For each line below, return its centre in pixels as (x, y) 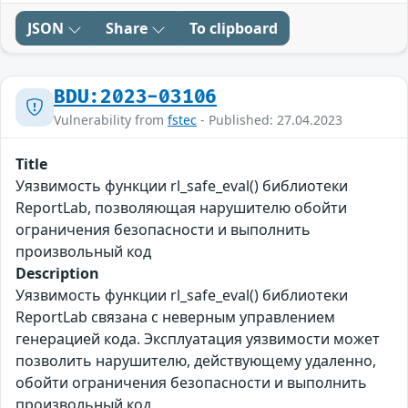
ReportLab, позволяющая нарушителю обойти (181, 208)
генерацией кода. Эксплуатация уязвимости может (198, 339)
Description (57, 274)
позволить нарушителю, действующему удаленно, (196, 361)
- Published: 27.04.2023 (270, 120)
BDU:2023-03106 (136, 97)
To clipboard (234, 29)
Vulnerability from (111, 120)
